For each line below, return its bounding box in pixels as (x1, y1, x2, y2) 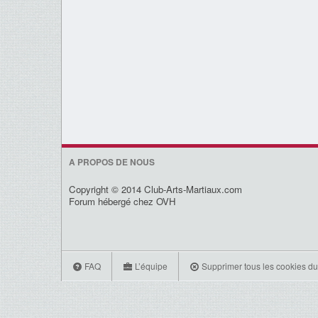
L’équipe (133, 260, 168, 273)
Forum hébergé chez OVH (69, 194, 176, 209)
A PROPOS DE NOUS (69, 155, 155, 169)
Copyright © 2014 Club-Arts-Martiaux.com (69, 182, 242, 197)
